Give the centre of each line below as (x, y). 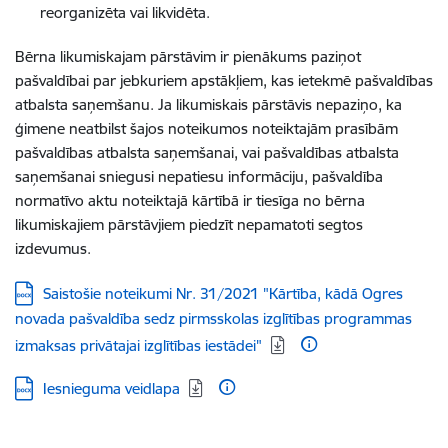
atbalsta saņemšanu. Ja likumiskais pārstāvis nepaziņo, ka (208, 104)
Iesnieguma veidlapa (111, 388)
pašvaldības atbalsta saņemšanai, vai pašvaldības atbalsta (207, 152)
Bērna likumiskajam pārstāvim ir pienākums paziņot (188, 56)
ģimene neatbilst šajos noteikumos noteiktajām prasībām (206, 128)
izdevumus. (53, 248)
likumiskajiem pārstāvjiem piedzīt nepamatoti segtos (189, 224)
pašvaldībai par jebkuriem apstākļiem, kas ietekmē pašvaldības (224, 80)
